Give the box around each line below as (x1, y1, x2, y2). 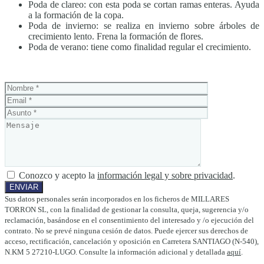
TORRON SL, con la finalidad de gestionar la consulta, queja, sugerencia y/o (5, 205, 249, 214)
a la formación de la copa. (28, 10, 124, 21)
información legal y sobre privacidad (97, 170, 233, 181)
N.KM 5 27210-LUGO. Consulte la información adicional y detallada (5, 247, 227, 257)
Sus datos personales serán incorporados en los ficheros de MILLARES (5, 194, 229, 204)
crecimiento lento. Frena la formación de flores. (28, 31, 203, 42)
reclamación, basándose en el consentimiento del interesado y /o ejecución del (5, 216, 254, 225)
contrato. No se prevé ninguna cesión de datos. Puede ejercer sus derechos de (5, 226, 248, 236)
